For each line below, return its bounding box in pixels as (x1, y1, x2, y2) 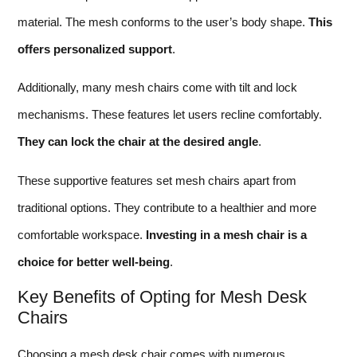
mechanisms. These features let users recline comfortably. (18, 108, 322, 122)
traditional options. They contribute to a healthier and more (18, 200, 316, 214)
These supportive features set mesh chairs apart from (18, 173, 296, 187)
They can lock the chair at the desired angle (18, 135, 258, 149)
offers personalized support (18, 42, 172, 57)
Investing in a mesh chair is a (146, 227, 307, 241)
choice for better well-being (18, 254, 170, 269)
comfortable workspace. (18, 227, 146, 241)
